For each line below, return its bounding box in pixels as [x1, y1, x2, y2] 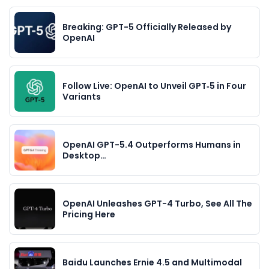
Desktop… [62, 150, 106, 162]
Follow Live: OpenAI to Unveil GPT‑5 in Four [62, 80, 246, 92]
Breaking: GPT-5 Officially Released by [62, 21, 231, 34]
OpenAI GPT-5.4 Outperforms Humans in [62, 139, 241, 151]
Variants [62, 91, 101, 103]
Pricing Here [62, 208, 115, 221]
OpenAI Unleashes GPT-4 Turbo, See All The [62, 198, 252, 210]
